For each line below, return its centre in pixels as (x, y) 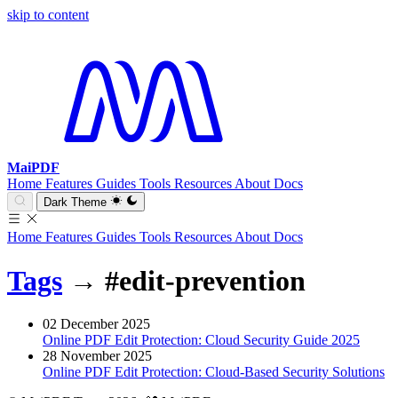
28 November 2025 (97, 356)
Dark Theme (76, 203)
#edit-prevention (205, 280)
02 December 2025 (96, 324)
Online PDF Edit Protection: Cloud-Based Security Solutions (214, 372)
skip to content (48, 15)
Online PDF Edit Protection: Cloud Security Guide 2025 (201, 340)
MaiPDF (33, 167)
